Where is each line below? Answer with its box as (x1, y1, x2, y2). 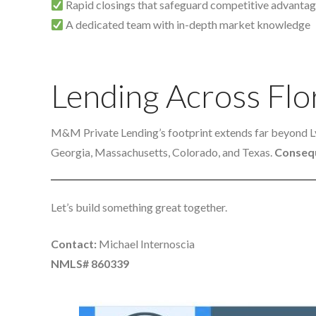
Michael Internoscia (97, 237, 195, 251)
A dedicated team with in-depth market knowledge (63, 18, 311, 32)
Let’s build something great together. (51, 200, 227, 214)
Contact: (51, 237, 97, 251)
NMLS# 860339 (51, 257, 129, 271)
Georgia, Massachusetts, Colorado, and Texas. (51, 145, 274, 159)
